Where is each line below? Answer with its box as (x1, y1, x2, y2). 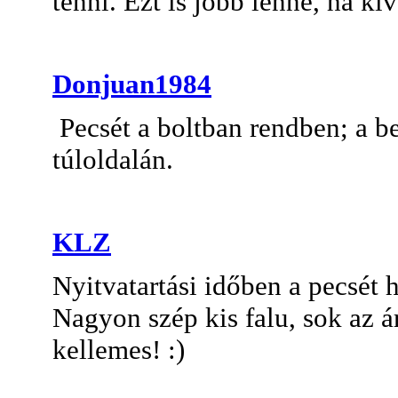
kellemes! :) (52, 333, 185, 365)
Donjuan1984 (52, 68, 211, 99)
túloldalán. (52, 143, 173, 175)
